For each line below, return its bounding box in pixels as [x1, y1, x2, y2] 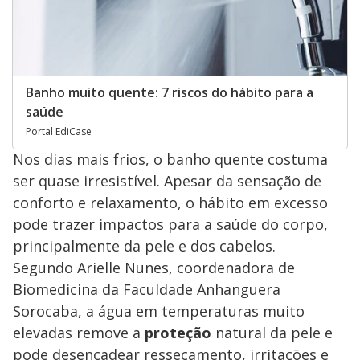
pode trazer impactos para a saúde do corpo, [13, 214, 328, 234]
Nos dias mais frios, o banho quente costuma [13, 149, 328, 169]
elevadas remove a [13, 322, 145, 342]
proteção [145, 322, 211, 342]
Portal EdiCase [26, 124, 92, 138]
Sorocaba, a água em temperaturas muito [13, 301, 305, 321]
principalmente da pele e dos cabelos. [13, 235, 276, 256]
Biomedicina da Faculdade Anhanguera [13, 279, 280, 299]
